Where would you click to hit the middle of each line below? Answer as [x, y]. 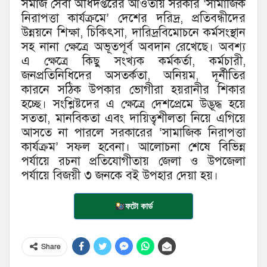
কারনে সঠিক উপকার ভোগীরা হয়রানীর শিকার [133, 90]
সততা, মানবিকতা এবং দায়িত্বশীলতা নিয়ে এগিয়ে [133, 119]
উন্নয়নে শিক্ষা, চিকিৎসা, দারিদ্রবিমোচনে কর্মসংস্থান [133, 33]
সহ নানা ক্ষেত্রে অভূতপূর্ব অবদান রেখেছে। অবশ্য [133, 47]
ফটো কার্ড [139, 207]
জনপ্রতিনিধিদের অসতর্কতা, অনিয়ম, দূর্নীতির [133, 76]
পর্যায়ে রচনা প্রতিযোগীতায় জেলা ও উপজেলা [133, 162]
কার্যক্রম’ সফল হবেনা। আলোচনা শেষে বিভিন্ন [133, 147]
